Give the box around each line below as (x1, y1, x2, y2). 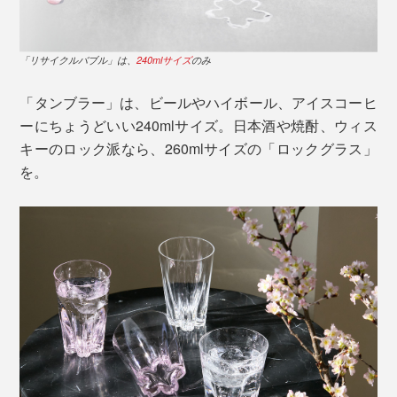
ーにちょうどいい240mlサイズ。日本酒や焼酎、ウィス (19, 115, 378, 136)
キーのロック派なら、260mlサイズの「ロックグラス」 (19, 138, 378, 160)
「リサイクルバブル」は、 (19, 53, 137, 67)
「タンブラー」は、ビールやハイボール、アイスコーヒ (19, 92, 378, 113)
